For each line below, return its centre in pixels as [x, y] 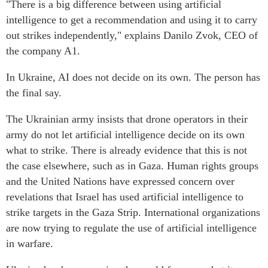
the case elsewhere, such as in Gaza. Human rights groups [132, 166]
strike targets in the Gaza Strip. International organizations [133, 213]
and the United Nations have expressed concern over [120, 182]
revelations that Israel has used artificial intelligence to [125, 197]
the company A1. [43, 51]
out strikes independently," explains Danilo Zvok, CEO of [132, 36]
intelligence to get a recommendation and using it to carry [132, 20]
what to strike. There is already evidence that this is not [127, 150]
